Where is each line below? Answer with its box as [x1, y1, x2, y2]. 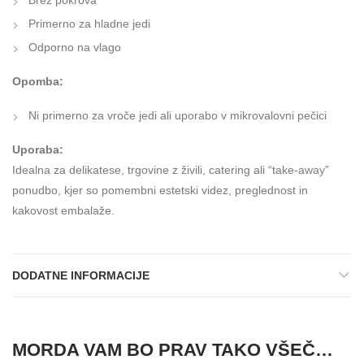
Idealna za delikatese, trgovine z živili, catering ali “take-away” [12, 162, 329, 176]
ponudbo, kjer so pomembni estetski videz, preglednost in [12, 183, 308, 197]
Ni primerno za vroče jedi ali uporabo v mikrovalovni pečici [28, 108, 327, 122]
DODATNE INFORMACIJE [12, 268, 149, 282]
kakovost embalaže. [12, 203, 115, 217]
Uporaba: [12, 142, 63, 156]
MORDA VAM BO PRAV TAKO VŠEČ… [12, 339, 333, 360]
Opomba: [12, 74, 63, 88]
